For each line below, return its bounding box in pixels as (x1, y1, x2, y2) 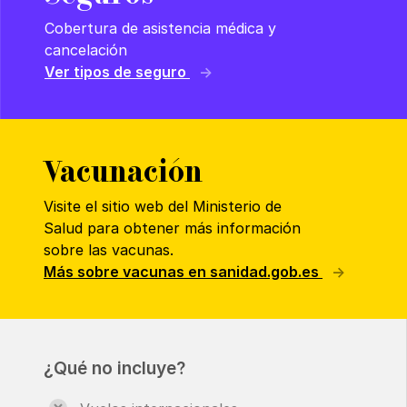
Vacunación (44, 154, 203, 191)
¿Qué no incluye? (44, 357, 185, 380)
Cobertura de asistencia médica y (45, 19, 276, 38)
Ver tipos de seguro (45, 63, 190, 82)
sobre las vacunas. (44, 241, 174, 260)
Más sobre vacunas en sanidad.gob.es (44, 263, 323, 282)
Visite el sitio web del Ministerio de (44, 197, 282, 216)
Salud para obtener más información (44, 219, 301, 238)
